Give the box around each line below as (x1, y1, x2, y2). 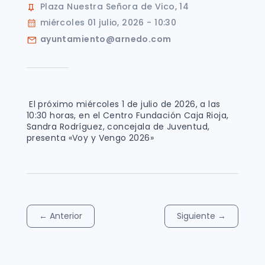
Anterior (49, 209, 82, 222)
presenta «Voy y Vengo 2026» (26, 131, 154, 144)
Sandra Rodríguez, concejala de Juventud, (26, 120, 210, 132)
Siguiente (177, 209, 218, 222)
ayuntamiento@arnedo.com (40, 33, 172, 45)
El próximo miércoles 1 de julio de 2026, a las (26, 98, 221, 110)
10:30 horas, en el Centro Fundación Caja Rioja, (26, 109, 229, 121)
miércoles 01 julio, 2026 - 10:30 (40, 16, 177, 28)
